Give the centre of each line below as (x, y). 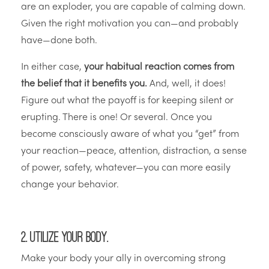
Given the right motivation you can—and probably (130, 24)
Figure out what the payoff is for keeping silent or (127, 101)
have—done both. (59, 41)
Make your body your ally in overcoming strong (123, 259)
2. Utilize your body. (65, 237)
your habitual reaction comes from (159, 68)
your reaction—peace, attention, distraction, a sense (134, 152)
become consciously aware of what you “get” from (130, 135)
